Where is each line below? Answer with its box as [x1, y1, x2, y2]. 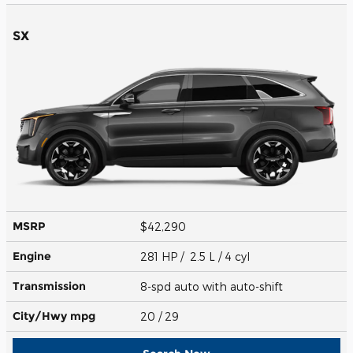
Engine [13, 248, 51, 263]
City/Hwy [13, 308, 70, 323]
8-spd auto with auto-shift [140, 279, 286, 293]
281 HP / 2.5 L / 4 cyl [140, 249, 253, 263]
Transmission [13, 278, 86, 293]
